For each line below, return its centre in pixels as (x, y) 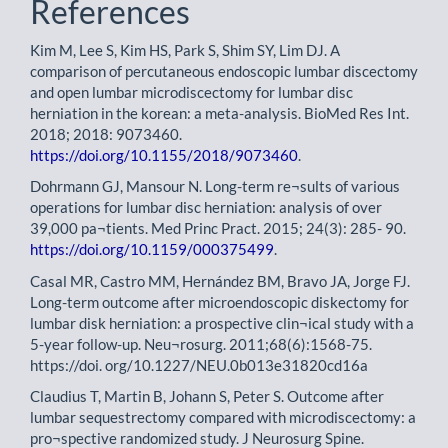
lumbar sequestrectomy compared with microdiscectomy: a (223, 417)
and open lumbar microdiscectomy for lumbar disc (191, 91)
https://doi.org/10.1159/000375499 (152, 249)
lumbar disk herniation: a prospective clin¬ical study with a (222, 322)
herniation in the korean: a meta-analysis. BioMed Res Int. (219, 112)
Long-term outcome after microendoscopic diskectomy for (219, 301)
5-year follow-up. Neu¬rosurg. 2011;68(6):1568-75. (201, 343)
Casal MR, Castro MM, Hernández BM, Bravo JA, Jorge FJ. (220, 280)
